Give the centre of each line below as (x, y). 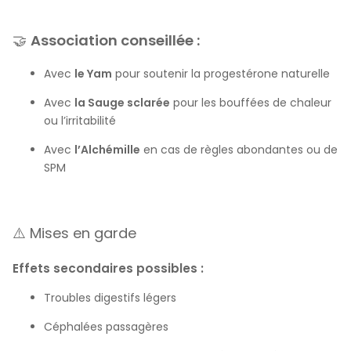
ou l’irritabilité (80, 121)
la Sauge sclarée (122, 103)
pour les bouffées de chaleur (251, 103)
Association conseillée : (115, 40)
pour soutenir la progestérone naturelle (221, 74)
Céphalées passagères (106, 326)
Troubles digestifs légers (110, 297)
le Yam (93, 74)
